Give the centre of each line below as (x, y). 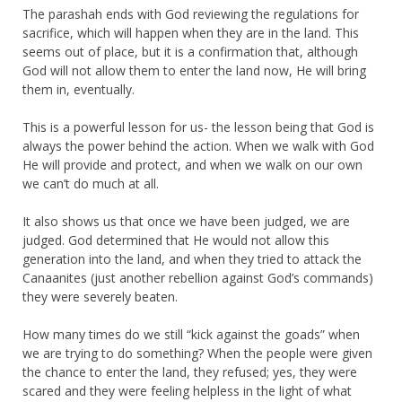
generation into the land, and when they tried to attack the (192, 258)
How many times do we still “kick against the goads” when (191, 334)
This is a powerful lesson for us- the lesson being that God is (198, 127)
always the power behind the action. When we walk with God (198, 145)
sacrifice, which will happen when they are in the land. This (191, 32)
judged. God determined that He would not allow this (176, 240)
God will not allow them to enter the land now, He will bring (194, 70)
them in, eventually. (79, 89)
